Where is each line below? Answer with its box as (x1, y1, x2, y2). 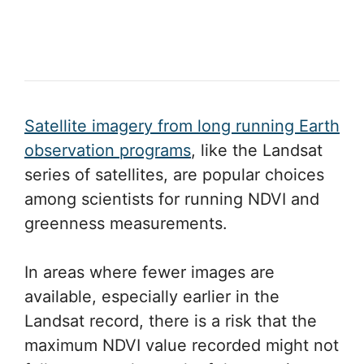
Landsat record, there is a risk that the (24, 310, 317, 331)
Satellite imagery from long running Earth (24, 115, 340, 136)
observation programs (24, 140, 191, 160)
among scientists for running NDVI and (24, 188, 319, 209)
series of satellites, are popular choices (24, 164, 324, 184)
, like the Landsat (191, 140, 323, 160)
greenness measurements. (24, 213, 227, 233)
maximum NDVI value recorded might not (24, 335, 339, 355)
